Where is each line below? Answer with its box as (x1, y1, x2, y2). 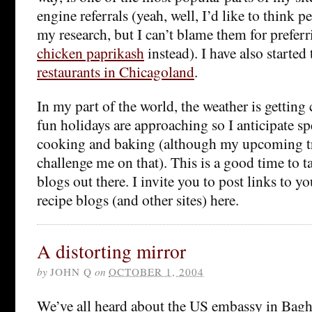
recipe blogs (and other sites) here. (37, 189, 239, 210)
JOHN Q (50, 264, 92, 279)
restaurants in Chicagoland (37, 61, 194, 81)
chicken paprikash (37, 42, 144, 63)
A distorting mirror (37, 237, 186, 264)
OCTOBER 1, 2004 (109, 264, 204, 279)
